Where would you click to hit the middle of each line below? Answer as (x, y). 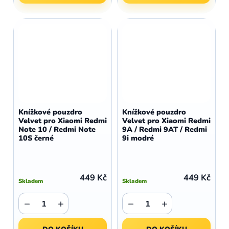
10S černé (36, 138)
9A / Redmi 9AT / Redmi (165, 129)
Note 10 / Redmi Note (57, 129)
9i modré (138, 138)
